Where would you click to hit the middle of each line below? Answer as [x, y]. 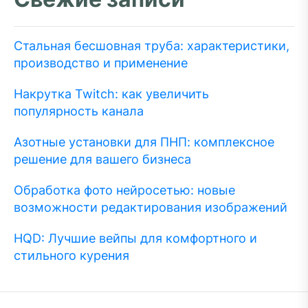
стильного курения [71, 255]
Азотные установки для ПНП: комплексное [144, 142]
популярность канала [79, 111]
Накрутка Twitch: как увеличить [111, 94]
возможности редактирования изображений [151, 207]
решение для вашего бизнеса [102, 159]
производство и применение [101, 63]
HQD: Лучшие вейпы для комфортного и [135, 238]
